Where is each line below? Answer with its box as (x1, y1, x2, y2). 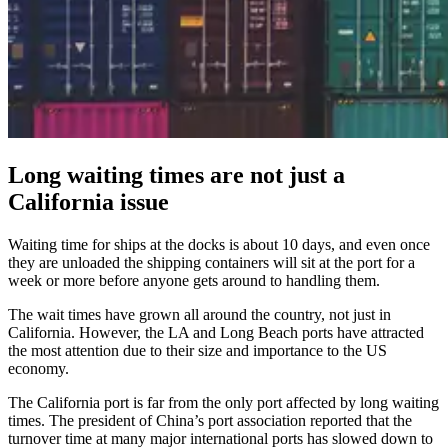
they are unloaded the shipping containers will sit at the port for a (8, 253, 415, 271)
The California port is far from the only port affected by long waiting (8, 393, 439, 411)
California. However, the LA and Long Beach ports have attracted (8, 323, 424, 341)
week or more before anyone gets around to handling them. (8, 271, 380, 289)
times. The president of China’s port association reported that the (8, 411, 412, 429)
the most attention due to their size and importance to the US (8, 341, 387, 359)
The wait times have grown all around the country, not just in (8, 305, 391, 323)
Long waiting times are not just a (8, 161, 345, 188)
